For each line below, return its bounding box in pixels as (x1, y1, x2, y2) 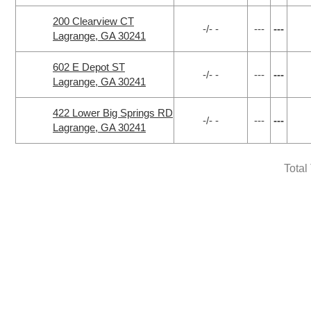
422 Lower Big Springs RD (53, 107, 173, 119)
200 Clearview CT (53, 15, 134, 27)
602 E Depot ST (53, 61, 125, 73)
